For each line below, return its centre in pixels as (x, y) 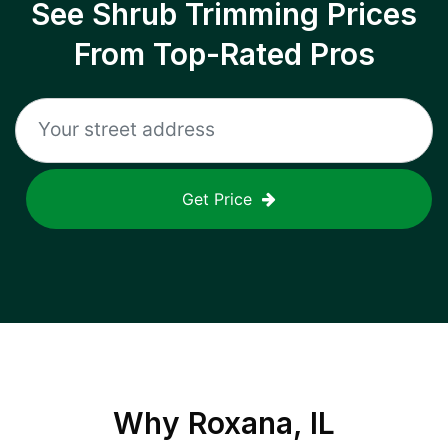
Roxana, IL (261, 423)
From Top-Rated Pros (224, 54)
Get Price (217, 199)
